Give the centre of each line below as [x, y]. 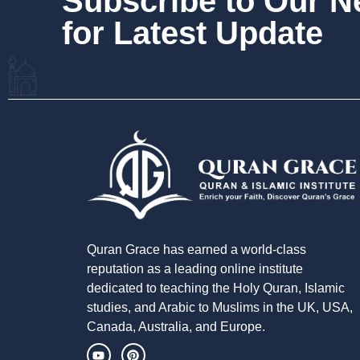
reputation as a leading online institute [194, 269]
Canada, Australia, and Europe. [176, 327]
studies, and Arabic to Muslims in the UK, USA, [219, 308]
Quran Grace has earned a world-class [196, 250]
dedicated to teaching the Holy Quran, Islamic [215, 288]
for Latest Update [193, 33]
